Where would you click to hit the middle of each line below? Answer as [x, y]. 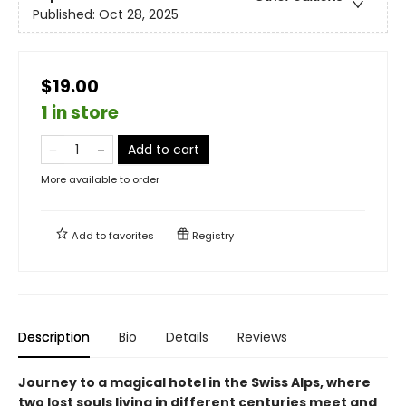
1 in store [80, 112]
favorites [131, 235]
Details [187, 337]
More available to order [100, 179]
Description [54, 337]
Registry [212, 235]
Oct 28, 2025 [139, 14]
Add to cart [164, 149]
